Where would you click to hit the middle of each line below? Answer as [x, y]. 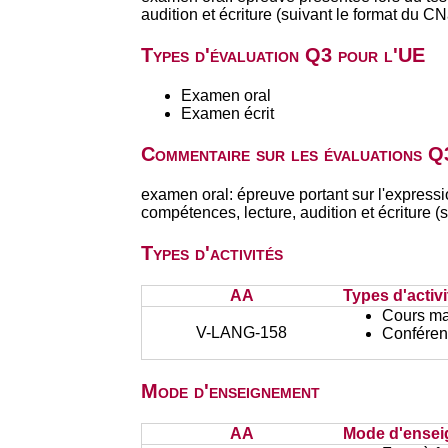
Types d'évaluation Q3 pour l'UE [282, 55]
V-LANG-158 [242, 332]
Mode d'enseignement [230, 391]
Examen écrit [227, 113]
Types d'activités [211, 253]
